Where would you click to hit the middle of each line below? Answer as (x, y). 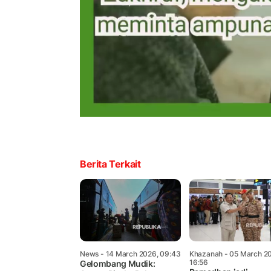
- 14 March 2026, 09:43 (140, 254)
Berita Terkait (110, 164)
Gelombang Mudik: (118, 264)
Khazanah (206, 254)
